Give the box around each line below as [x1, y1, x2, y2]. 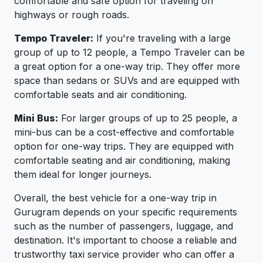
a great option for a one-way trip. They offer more [14, 60, 240, 72]
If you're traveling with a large [93, 32, 231, 44]
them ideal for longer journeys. [14, 168, 151, 180]
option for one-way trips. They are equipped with [14, 140, 234, 152]
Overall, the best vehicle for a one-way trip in [14, 191, 217, 204]
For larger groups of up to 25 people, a [58, 112, 237, 124]
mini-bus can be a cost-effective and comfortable [14, 126, 234, 138]
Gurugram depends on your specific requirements [14, 205, 237, 218]
